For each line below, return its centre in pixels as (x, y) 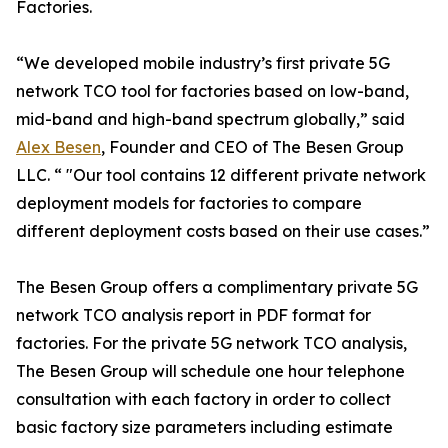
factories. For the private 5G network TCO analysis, (211, 343)
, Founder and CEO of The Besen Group (252, 147)
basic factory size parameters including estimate (204, 427)
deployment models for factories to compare (189, 203)
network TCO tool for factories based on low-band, (212, 91)
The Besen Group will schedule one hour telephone (210, 371)
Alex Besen (58, 147)
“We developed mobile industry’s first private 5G (203, 63)
